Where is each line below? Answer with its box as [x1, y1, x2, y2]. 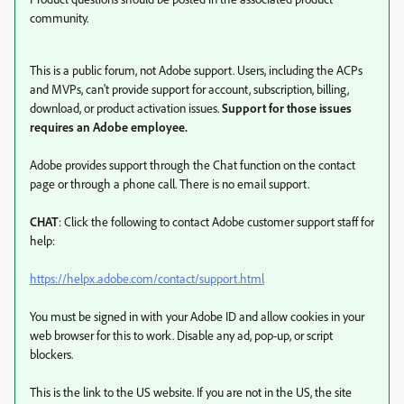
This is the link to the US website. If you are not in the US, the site [30, 384, 352, 400]
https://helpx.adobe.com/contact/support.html [30, 271, 264, 287]
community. [30, 10, 88, 26]
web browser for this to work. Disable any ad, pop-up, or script [30, 327, 333, 344]
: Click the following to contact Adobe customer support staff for [59, 214, 374, 230]
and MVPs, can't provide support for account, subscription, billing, [30, 81, 349, 97]
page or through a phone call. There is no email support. [30, 176, 309, 192]
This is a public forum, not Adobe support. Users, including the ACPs [30, 62, 363, 78]
